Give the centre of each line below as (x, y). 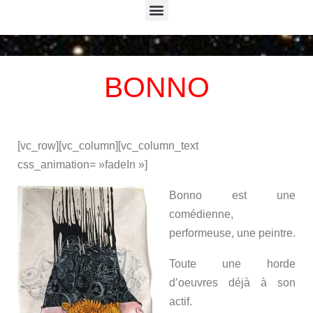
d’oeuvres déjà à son (232, 283)
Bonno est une (232, 196)
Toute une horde (232, 264)
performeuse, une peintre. (232, 233)
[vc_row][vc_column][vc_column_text (108, 146)
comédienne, (201, 214)
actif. (181, 302)
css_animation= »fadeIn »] (82, 165)
